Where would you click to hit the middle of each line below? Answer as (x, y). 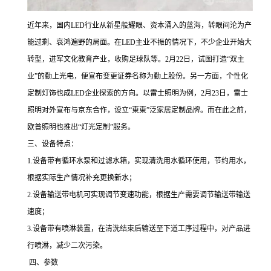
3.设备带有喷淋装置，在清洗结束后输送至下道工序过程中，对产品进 (139, 229)
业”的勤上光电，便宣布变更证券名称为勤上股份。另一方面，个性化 (138, 76)
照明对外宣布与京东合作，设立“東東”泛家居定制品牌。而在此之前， (139, 110)
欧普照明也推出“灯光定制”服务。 (81, 127)
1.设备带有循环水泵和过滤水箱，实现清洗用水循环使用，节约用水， (139, 161)
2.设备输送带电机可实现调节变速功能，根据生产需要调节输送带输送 (139, 195)
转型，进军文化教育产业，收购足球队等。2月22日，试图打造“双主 (136, 59)
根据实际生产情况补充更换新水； (82, 178)
